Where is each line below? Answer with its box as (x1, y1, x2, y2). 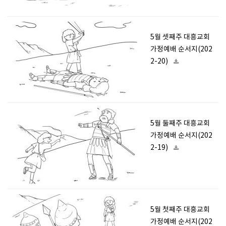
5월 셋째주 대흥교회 (150, 33, 210, 41)
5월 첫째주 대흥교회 (150, 206, 210, 214)
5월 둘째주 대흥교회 (150, 120, 210, 128)
